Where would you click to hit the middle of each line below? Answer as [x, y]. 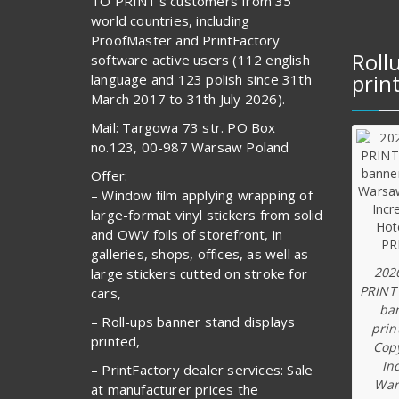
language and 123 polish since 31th [201, 79]
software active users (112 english [200, 59]
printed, [116, 341]
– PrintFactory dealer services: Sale [202, 369]
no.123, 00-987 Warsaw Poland [190, 147]
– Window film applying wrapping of [202, 195]
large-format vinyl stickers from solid [207, 214]
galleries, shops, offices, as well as [200, 253]
